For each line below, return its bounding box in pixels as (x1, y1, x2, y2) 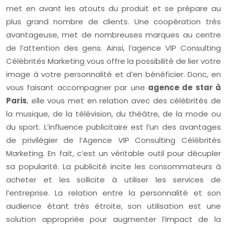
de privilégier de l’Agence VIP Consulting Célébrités (6, 135, 221, 145)
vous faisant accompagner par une (6, 82, 148, 93)
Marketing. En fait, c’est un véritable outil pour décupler (6, 148, 221, 159)
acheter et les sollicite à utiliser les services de (6, 174, 221, 185)
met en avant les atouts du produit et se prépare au (6, 3, 221, 14)
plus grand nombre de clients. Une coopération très (6, 16, 221, 27)
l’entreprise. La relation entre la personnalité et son (6, 187, 221, 198)
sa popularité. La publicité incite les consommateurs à (6, 161, 221, 172)
